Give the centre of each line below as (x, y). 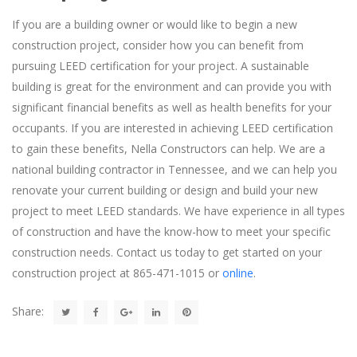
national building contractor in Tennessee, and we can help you (175, 169)
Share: (28, 311)
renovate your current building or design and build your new (165, 190)
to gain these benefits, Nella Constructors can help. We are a (169, 148)
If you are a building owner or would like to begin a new (155, 24)
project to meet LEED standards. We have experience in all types (178, 210)
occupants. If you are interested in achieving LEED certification (173, 127)
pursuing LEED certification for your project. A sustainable (161, 65)
